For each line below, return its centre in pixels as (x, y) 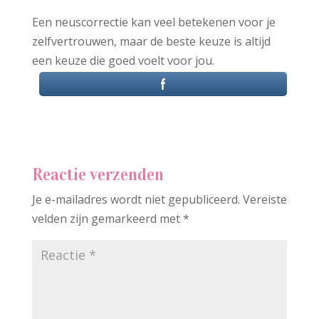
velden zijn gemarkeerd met (107, 219)
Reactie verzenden (98, 175)
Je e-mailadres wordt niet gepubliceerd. (136, 200)
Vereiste (265, 200)
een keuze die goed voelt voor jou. (123, 61)
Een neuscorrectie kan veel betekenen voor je (153, 22)
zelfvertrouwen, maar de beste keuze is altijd (151, 42)
